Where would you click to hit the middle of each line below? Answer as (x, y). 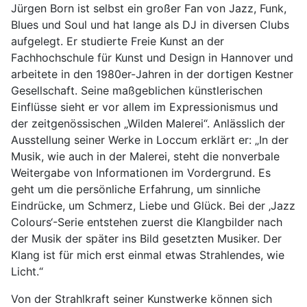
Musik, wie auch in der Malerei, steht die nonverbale (145, 156)
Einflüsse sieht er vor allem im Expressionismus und (145, 107)
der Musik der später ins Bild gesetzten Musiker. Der (146, 238)
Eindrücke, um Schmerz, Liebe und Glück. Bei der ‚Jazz (153, 206)
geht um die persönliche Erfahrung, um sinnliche (136, 189)
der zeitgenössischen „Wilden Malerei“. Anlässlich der (148, 123)
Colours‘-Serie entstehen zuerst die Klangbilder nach (147, 222)
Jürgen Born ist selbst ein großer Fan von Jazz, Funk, (149, 8)
